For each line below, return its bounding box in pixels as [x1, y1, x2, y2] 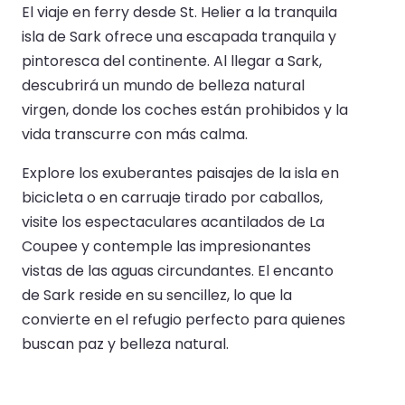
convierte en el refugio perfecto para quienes [22, 309, 345, 331]
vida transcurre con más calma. [22, 124, 248, 146]
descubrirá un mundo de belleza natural [22, 75, 305, 97]
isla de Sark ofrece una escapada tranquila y [22, 26, 336, 48]
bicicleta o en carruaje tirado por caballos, [22, 187, 323, 209]
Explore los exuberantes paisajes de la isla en [22, 163, 339, 184]
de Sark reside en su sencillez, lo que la [22, 285, 292, 306]
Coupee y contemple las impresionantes [22, 236, 311, 258]
